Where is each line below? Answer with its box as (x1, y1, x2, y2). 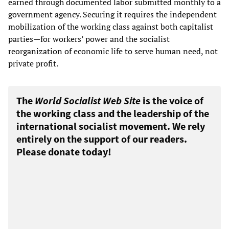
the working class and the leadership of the (16, 107, 209, 120)
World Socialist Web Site (35, 94, 141, 107)
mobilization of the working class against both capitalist (8, 21, 213, 33)
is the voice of (141, 94, 203, 107)
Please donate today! (16, 145, 111, 158)
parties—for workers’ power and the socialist (8, 33, 170, 45)
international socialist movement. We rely (16, 120, 205, 133)
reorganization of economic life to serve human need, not (8, 45, 218, 57)
